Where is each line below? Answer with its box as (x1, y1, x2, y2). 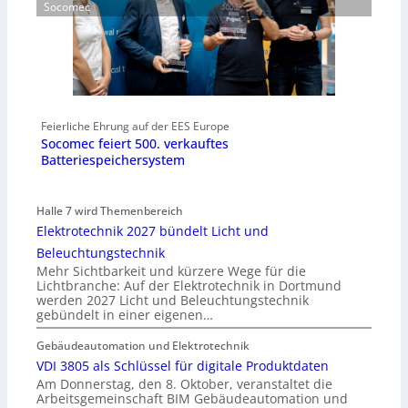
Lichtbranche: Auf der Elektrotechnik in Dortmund (36, 277, 342, 295)
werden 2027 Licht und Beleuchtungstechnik (36, 291, 309, 310)
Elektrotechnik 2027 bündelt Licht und (36, 222, 269, 240)
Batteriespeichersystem (40, 150, 185, 168)
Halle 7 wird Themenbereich (36, 203, 183, 219)
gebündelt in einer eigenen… (36, 306, 213, 324)
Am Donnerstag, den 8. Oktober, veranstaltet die (36, 375, 332, 393)
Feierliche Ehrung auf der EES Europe (40, 117, 229, 134)
